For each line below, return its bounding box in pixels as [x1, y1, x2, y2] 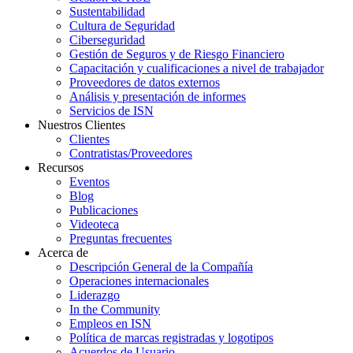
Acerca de [38, 246, 88, 260]
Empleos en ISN [69, 317, 151, 331]
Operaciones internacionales [69, 274, 209, 288]
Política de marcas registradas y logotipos [69, 331, 273, 345]
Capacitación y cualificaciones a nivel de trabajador [69, 61, 324, 76]
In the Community [69, 303, 160, 317]
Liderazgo [69, 288, 120, 303]
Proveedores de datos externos [69, 76, 220, 90]
